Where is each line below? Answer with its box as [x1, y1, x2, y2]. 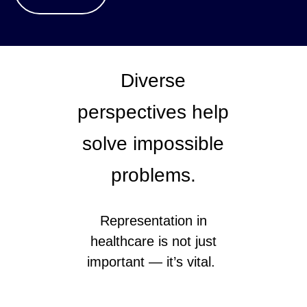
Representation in [99, 212, 207, 228]
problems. [110, 164, 196, 186]
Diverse [121, 69, 186, 91]
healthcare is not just [90, 233, 217, 249]
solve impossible [82, 132, 225, 154]
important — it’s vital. [87, 254, 220, 269]
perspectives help [77, 101, 230, 123]
